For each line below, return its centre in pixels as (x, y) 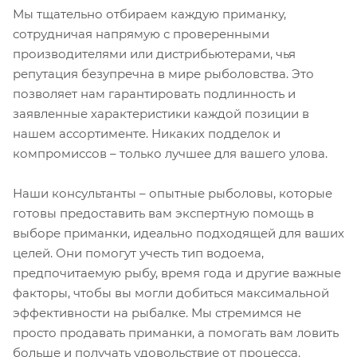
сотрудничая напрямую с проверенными (141, 33)
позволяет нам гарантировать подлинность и (154, 93)
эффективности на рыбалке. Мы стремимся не (157, 312)
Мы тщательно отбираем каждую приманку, (149, 14)
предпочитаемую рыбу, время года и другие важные (177, 273)
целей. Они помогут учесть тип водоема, (138, 253)
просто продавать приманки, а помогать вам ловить (176, 332)
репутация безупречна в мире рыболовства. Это (163, 73)
